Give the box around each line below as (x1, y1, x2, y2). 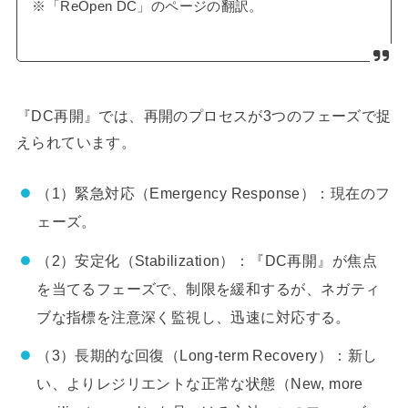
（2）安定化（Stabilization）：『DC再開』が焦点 (36, 251, 377, 269)
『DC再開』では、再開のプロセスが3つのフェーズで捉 (15, 107, 392, 124)
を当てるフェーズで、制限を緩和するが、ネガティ (36, 280, 381, 297)
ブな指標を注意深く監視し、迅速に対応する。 (36, 308, 351, 325)
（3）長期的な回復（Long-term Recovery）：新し (36, 347, 378, 364)
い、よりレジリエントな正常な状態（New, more (36, 375, 363, 393)
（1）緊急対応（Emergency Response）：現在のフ (36, 185, 391, 202)
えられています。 (15, 133, 137, 150)
